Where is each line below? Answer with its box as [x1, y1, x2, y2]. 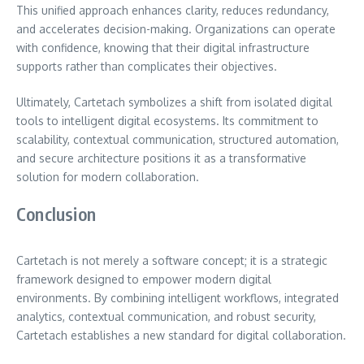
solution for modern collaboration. [16, 169, 199, 184]
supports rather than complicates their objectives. [16, 58, 277, 73]
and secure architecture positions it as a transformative [16, 150, 306, 165]
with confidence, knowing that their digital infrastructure [16, 40, 310, 54]
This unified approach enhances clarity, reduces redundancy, [16, 2, 329, 17]
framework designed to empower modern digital [16, 271, 271, 286]
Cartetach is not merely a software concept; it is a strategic [16, 253, 327, 267]
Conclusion [16, 201, 96, 225]
